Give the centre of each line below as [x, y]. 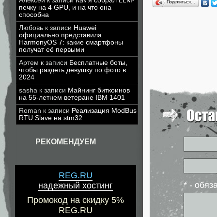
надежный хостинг [76, 186]
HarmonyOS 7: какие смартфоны [71, 42]
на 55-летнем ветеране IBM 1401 [72, 98]
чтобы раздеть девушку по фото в [72, 70]
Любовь [31, 28]
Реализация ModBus [104, 111]
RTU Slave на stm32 [51, 118]
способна [34, 15]
